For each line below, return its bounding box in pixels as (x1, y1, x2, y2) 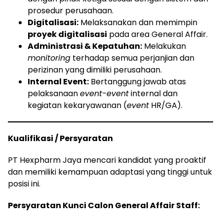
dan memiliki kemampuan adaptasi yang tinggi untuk (8, 166, 212, 178)
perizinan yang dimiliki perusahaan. (28, 64, 162, 75)
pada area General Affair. (107, 28, 208, 40)
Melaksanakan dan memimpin (78, 16, 197, 28)
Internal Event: (28, 75, 89, 87)
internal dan (129, 87, 178, 99)
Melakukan (142, 40, 186, 52)
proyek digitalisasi (28, 28, 107, 40)
